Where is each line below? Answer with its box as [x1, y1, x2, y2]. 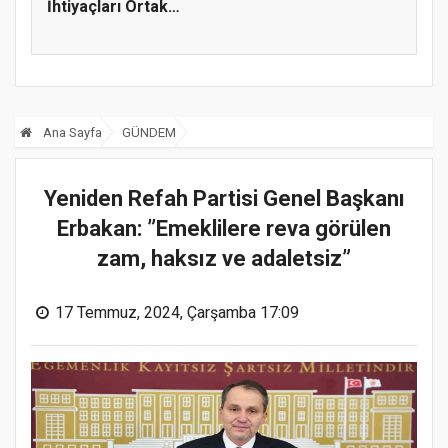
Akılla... [47, 19, 100, 38]
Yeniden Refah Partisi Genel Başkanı [43, 186, 405, 212]
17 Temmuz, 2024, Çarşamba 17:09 [55, 303, 299, 323]
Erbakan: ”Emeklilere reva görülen [57, 216, 391, 242]
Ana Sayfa [40, 125, 102, 140]
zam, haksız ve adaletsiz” [97, 246, 351, 272]
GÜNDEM [122, 125, 176, 140]
